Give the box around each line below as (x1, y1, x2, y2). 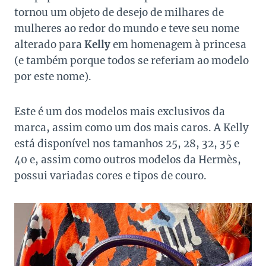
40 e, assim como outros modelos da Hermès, (14, 153, 241, 167)
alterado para (14, 38, 84, 52)
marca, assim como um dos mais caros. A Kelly (14, 121, 249, 135)
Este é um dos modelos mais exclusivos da (14, 105, 225, 119)
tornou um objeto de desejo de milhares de (14, 6, 224, 20)
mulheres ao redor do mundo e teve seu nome (14, 22, 239, 36)
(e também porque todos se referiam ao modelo (14, 54, 249, 68)
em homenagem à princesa (110, 38, 246, 52)
